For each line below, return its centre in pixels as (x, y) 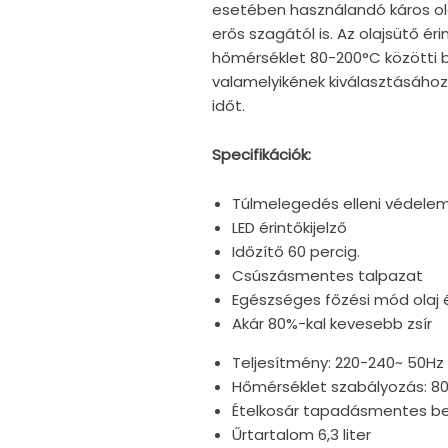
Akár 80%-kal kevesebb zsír (331, 324)
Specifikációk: (261, 155)
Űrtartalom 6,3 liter (301, 435)
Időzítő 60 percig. (295, 252)
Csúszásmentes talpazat (327, 276)
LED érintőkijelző (289, 228)
